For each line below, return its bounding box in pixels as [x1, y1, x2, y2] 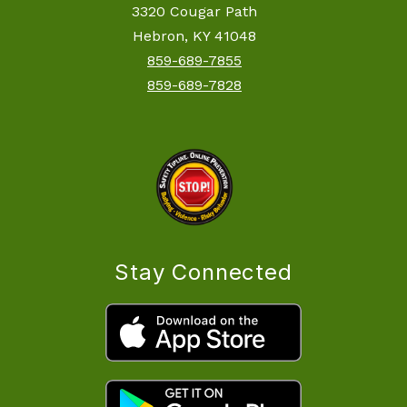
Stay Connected [114, 258, 293, 285]
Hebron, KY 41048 [133, 27, 256, 45]
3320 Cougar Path [132, 3, 257, 21]
